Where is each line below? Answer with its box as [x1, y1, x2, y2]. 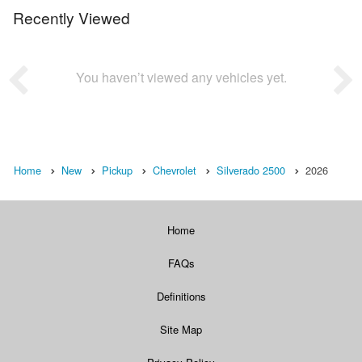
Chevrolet [153, 162, 196, 179]
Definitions [156, 288, 206, 305]
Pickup [102, 162, 133, 179]
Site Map [160, 322, 202, 338]
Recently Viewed [13, 6, 130, 29]
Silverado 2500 [217, 162, 285, 179]
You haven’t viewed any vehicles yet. [75, 68, 287, 87]
